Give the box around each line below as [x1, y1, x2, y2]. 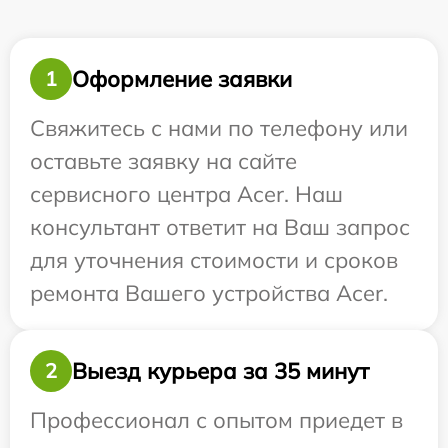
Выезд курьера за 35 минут [72, 356, 369, 385]
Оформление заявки [72, 64, 292, 93]
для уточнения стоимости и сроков [30, 246, 398, 274]
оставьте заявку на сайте [30, 147, 297, 175]
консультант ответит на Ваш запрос [30, 213, 410, 241]
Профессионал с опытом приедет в [30, 406, 403, 434]
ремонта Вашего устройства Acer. [30, 279, 388, 307]
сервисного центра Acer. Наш [30, 180, 343, 208]
